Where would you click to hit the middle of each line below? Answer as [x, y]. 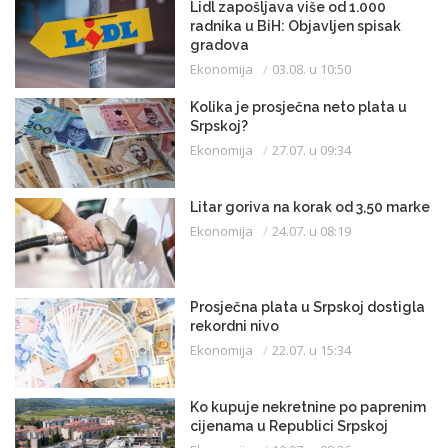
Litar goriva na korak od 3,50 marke [310, 207]
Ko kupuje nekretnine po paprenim [308, 407]
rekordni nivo [234, 326]
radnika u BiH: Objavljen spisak [295, 26]
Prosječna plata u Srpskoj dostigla [307, 307]
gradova [219, 45]
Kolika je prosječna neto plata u [298, 107]
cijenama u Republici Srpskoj [289, 426]
